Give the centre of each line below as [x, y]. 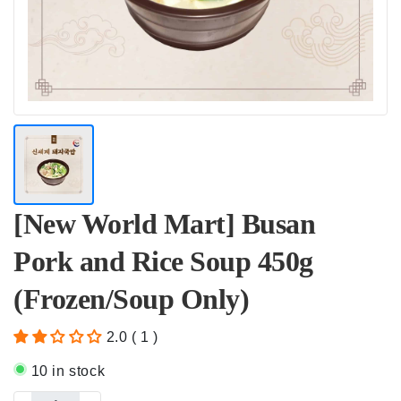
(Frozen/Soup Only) [131, 299]
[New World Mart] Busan [164, 224]
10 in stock [66, 371]
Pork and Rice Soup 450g [163, 261]
